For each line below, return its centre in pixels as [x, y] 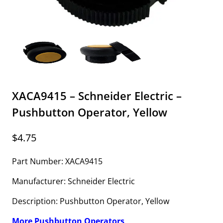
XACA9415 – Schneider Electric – [97, 96]
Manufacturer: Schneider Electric [73, 181]
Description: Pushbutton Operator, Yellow [91, 201]
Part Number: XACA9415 [57, 162]
